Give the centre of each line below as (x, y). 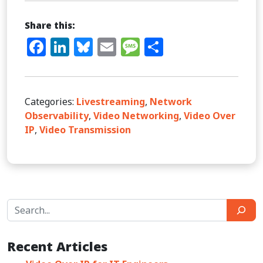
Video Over (210, 116)
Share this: (50, 26)
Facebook (90, 47)
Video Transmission (85, 130)
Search (21, 206)
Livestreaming (111, 102)
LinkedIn (109, 47)
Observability (57, 116)
